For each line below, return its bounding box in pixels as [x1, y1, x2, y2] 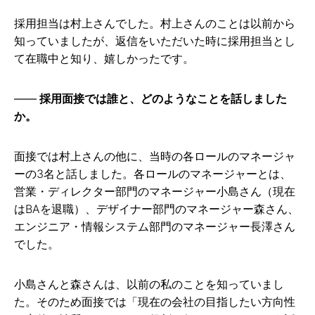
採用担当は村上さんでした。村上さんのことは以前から [14, 16, 295, 31]
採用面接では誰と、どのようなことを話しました [39, 91, 287, 106]
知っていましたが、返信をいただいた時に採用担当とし [14, 34, 295, 49]
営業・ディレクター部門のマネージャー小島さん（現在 [14, 184, 295, 199]
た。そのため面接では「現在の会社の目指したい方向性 [14, 295, 295, 309]
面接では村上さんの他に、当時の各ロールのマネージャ [14, 149, 295, 164]
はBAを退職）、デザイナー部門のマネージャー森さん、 [14, 202, 299, 217]
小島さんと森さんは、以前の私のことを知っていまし [14, 277, 284, 292]
